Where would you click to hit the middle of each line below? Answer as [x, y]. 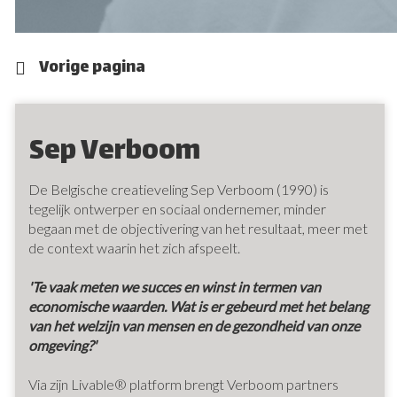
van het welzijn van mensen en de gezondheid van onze [194, 326]
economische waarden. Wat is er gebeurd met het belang [198, 306]
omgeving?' [62, 345]
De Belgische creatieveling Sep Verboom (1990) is [179, 189]
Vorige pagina [92, 68]
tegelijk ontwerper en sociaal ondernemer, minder [177, 209]
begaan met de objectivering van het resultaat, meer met [198, 228]
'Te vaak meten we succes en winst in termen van [175, 287]
